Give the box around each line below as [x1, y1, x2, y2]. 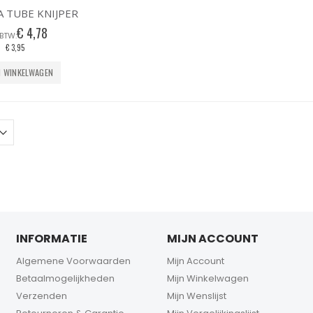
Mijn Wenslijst [167, 289, 226, 303]
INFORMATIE [16, 231, 88, 247]
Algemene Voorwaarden [16, 254, 131, 268]
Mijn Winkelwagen [167, 272, 249, 286]
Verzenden [16, 289, 68, 303]
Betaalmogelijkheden [16, 272, 115, 286]
